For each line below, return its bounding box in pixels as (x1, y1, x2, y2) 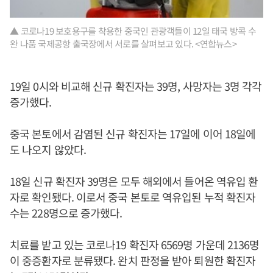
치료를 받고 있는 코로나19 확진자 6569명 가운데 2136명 (10, 236, 260, 253)
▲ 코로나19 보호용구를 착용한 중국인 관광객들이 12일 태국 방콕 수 (10, 24, 256, 38)
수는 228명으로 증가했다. (10, 205, 122, 221)
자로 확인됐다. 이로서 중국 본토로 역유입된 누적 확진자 (10, 189, 256, 205)
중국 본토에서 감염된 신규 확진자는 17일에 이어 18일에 (10, 126, 256, 142)
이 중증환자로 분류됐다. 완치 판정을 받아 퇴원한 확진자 (10, 252, 256, 269)
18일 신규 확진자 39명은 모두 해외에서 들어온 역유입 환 (10, 173, 258, 190)
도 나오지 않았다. (10, 141, 91, 158)
